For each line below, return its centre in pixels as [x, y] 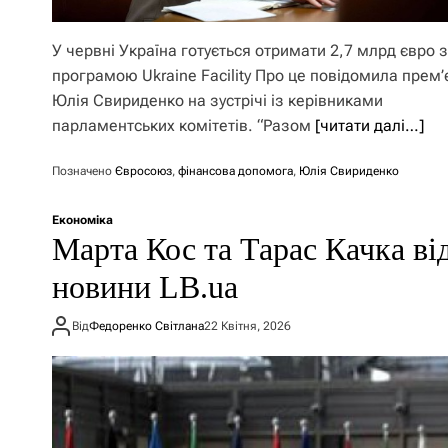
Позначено [83, 171]
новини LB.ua [145, 287]
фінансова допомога [235, 171]
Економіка [82, 220]
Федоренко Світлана [146, 325]
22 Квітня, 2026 [247, 325]
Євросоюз [143, 171]
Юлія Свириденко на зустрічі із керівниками [217, 100]
